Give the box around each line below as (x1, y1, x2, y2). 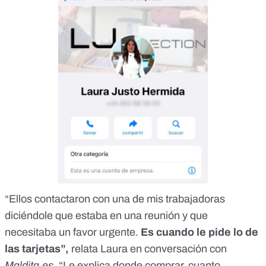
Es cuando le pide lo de (138, 226, 258, 238)
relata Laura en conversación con (69, 242, 227, 255)
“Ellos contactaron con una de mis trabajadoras (5, 192, 225, 205)
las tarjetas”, (5, 242, 69, 255)
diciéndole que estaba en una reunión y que (5, 209, 208, 221)
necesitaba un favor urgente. (5, 226, 138, 238)
